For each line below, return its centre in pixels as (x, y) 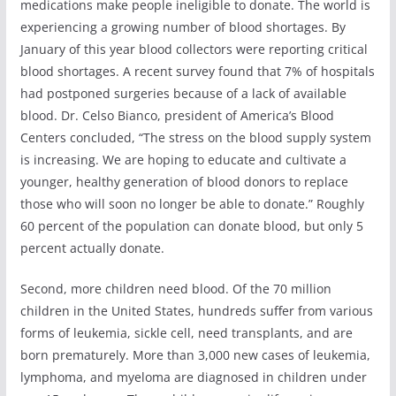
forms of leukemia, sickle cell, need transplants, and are (186, 332)
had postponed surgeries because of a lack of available (183, 93)
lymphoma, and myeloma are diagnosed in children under (193, 377)
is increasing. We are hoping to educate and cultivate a (183, 159)
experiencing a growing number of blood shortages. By (183, 27)
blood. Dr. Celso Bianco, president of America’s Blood (177, 115)
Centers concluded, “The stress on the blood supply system (195, 137)
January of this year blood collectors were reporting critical (194, 49)
